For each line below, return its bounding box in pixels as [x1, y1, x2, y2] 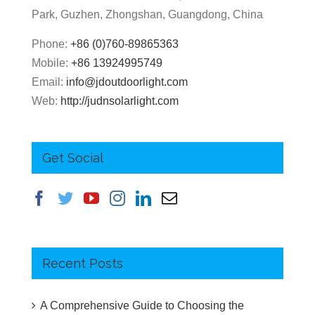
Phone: [32, 37, 70, 50]
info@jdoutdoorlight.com [66, 75, 188, 88]
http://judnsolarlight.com [60, 94, 179, 107]
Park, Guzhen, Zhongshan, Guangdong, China [32, 8, 263, 20]
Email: [32, 75, 66, 88]
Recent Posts [42, 255, 123, 271]
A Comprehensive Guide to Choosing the [40, 299, 244, 311]
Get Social [42, 150, 103, 165]
